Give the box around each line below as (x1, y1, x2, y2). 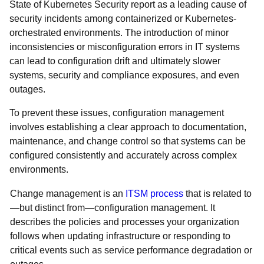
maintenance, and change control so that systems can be (9, 136, 246, 146)
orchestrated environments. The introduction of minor (9, 28, 229, 38)
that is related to (183, 189, 252, 199)
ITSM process (126, 189, 183, 199)
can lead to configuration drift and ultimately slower (9, 56, 220, 66)
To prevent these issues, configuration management (9, 108, 224, 118)
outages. (9, 84, 48, 94)
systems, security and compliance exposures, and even (9, 70, 239, 80)
